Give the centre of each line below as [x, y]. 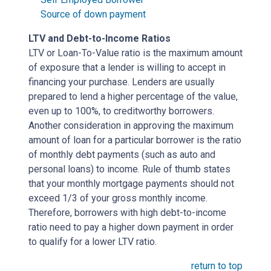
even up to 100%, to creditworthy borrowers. [121, 111]
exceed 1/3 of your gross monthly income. [118, 198]
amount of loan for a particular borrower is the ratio [135, 140]
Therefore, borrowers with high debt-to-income [127, 212]
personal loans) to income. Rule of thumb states [129, 169]
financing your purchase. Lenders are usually [122, 82]
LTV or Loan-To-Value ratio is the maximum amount [135, 53]
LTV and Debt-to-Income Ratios [100, 38]
